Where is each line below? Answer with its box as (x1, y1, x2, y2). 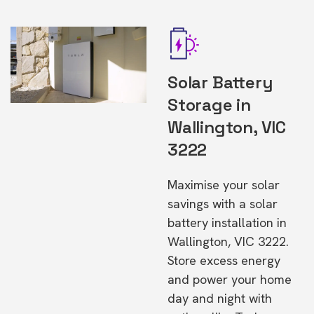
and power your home (168, 271, 292, 287)
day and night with (168, 290, 272, 306)
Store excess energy (168, 252, 280, 268)
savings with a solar (168, 196, 278, 212)
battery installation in (168, 214, 287, 231)
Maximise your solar (168, 177, 280, 193)
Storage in (168, 94, 251, 116)
